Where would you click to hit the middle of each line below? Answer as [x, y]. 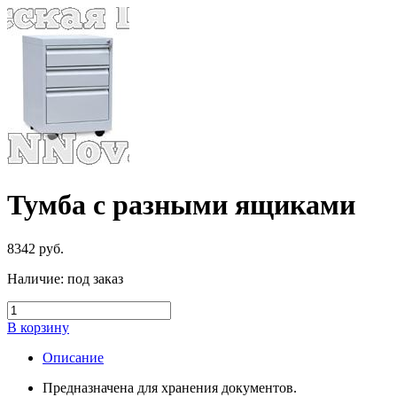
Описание [73, 357]
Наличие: [35, 278]
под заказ [93, 278]
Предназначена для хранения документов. [170, 387]
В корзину [38, 327]
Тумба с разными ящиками [181, 205]
